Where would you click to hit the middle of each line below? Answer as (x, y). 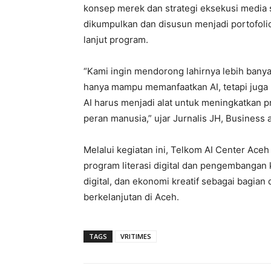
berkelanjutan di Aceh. (131, 197)
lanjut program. (116, 39)
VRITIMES (136, 236)
